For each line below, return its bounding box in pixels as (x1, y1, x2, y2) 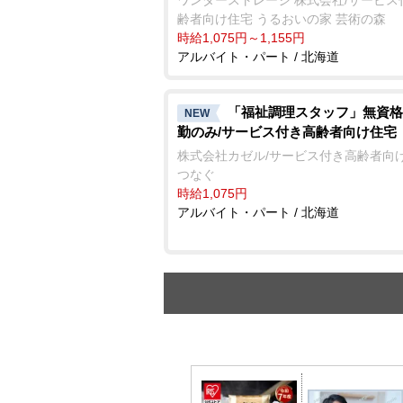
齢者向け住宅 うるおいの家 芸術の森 (177, 11, 386, 26)
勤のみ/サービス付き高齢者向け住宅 (177, 123, 397, 139)
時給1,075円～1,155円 (177, 30, 305, 45)
